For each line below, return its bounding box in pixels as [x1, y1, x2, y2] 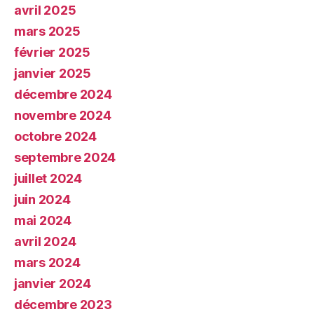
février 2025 [14, 44, 90, 60]
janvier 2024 [14, 275, 91, 291]
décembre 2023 [14, 296, 112, 312]
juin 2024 [14, 191, 71, 207]
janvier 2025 [14, 65, 91, 81]
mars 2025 [14, 23, 81, 39]
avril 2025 [14, 2, 76, 18]
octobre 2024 [14, 128, 97, 144]
